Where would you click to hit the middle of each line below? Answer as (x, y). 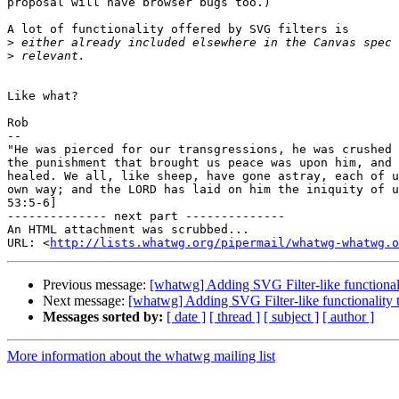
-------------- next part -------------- (146, 216)
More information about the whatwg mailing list (141, 356)
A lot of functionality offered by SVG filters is (178, 29)
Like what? (43, 96)
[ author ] (348, 317)
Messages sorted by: (103, 317)
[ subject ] (291, 317)
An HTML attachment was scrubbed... (128, 230)
